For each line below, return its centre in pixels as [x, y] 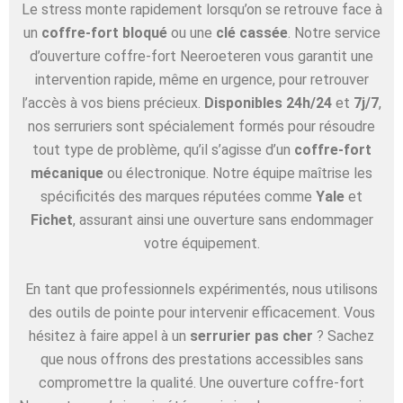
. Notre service [334, 32]
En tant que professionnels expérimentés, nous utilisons [201, 290]
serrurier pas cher [251, 336]
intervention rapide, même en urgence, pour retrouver [201, 79]
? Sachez [344, 336]
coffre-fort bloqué [104, 32]
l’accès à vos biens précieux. [113, 103]
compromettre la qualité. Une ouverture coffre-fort [201, 383]
